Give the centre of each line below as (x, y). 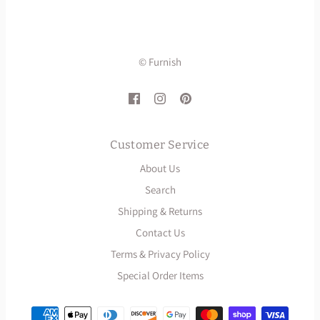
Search (160, 189)
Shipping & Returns (160, 211)
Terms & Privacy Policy (160, 254)
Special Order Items (160, 275)
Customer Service (160, 144)
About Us (160, 168)
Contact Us (160, 232)
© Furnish (160, 61)
